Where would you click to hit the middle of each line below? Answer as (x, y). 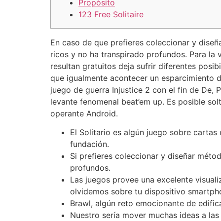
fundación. (90, 144)
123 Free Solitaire (111, 15)
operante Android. (84, 113)
